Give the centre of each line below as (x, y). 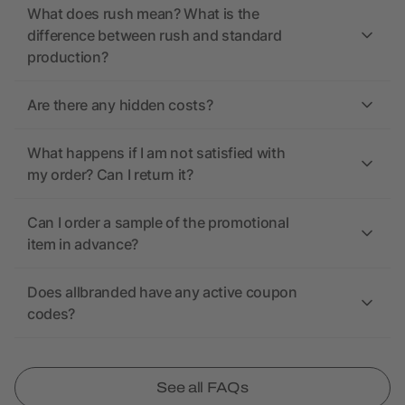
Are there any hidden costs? (120, 105)
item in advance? (83, 244)
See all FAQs (202, 387)
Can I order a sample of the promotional (158, 222)
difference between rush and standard (155, 35)
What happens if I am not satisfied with (156, 153)
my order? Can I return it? (110, 174)
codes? (52, 314)
